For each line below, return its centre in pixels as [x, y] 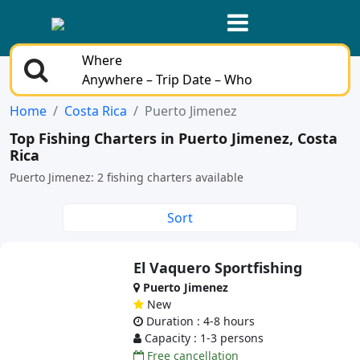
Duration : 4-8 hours [199, 321]
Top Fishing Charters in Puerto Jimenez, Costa [174, 138]
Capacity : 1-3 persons [203, 338]
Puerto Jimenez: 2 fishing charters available [127, 177]
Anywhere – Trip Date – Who [167, 80]
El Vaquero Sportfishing [218, 268]
